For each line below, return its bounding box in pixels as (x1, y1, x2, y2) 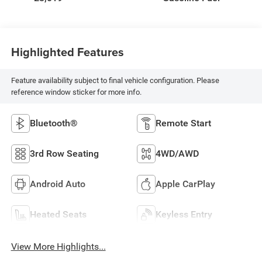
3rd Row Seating (29, 148, 99, 160)
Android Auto (29, 178, 85, 190)
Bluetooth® (29, 118, 78, 129)
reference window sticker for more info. (11, 87, 142, 96)
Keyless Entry (156, 209, 212, 220)
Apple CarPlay (156, 178, 215, 190)
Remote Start (156, 118, 211, 129)
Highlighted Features (11, 43, 124, 60)
